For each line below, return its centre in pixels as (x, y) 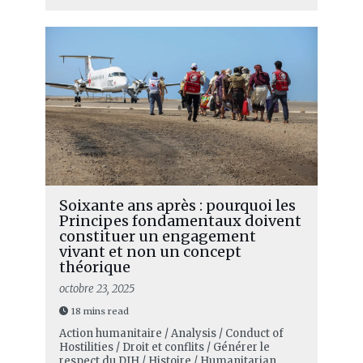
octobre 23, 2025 (96, 288)
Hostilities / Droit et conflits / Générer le (164, 347)
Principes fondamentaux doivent (180, 220)
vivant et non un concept (150, 251)
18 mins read (100, 311)
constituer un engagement (157, 236)
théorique (94, 267)
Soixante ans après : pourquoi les (177, 205)
